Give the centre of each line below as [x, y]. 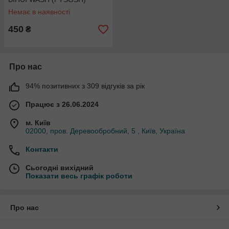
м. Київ [38, 123]
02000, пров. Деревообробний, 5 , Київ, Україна [105, 131]
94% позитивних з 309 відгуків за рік [85, 86]
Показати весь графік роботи [79, 176]
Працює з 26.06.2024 [62, 104]
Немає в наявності [39, 12]
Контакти [42, 149]
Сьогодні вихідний [60, 168]
